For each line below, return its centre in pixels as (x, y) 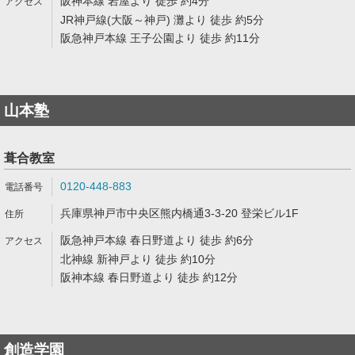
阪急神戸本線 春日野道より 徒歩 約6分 (157, 240)
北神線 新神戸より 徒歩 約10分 (138, 259)
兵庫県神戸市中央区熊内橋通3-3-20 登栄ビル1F (179, 213)
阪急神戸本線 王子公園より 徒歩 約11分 (160, 38)
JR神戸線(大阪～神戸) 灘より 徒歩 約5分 (162, 20)
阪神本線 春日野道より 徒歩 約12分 (149, 277)
